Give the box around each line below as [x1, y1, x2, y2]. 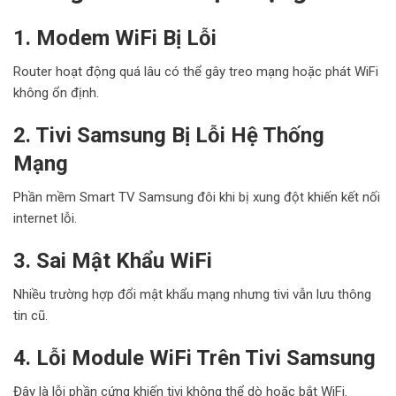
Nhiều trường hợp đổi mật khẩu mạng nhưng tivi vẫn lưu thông [13, 286, 371, 302]
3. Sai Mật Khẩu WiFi [13, 247, 212, 273]
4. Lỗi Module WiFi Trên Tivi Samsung [13, 345, 376, 370]
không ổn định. [13, 84, 99, 101]
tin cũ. [13, 307, 48, 324]
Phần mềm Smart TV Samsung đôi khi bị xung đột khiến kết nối [13, 188, 380, 205]
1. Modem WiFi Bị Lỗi [13, 25, 217, 50]
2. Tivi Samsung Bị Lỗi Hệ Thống [13, 122, 324, 148]
